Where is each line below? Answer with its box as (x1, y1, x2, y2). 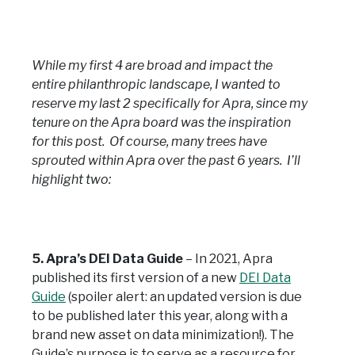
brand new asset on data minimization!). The (32, 326, 294, 342)
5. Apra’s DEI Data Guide (32, 250, 183, 266)
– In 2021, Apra (183, 250, 273, 266)
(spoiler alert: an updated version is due (66, 288, 302, 304)
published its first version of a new (32, 269, 239, 285)
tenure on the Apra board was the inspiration (32, 114, 291, 130)
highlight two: (32, 171, 111, 187)
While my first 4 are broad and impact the (32, 57, 273, 73)
